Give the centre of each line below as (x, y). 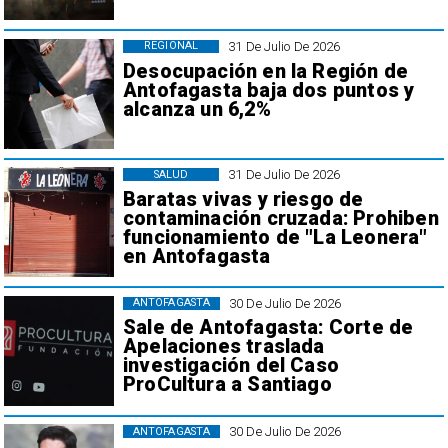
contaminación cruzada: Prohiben (280, 219)
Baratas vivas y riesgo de (243, 200)
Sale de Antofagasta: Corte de (268, 328)
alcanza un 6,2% (196, 109)
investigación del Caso (231, 366)
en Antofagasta (196, 257)
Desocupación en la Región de (265, 71)
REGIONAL (171, 46)
